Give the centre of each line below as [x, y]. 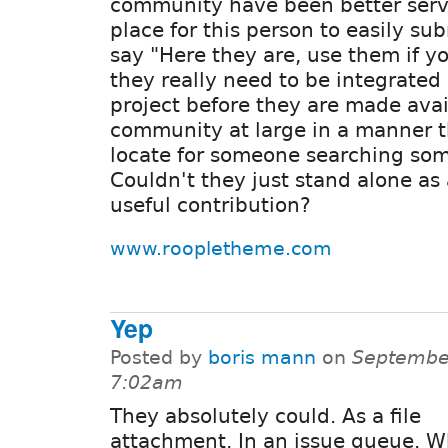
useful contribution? [210, 204]
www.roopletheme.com [221, 248]
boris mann [262, 358]
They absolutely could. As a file [265, 416]
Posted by [159, 358]
